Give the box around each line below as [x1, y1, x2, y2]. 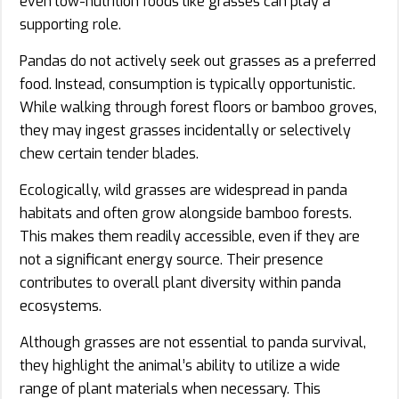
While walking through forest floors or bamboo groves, [20, 97, 377, 117]
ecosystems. [20, 296, 102, 315]
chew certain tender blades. [20, 143, 199, 163]
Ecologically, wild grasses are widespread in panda [20, 180, 347, 199]
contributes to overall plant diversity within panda [20, 273, 341, 292]
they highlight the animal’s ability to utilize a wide [20, 355, 340, 375]
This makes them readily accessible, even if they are [20, 226, 360, 246]
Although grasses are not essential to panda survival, [20, 332, 366, 352]
